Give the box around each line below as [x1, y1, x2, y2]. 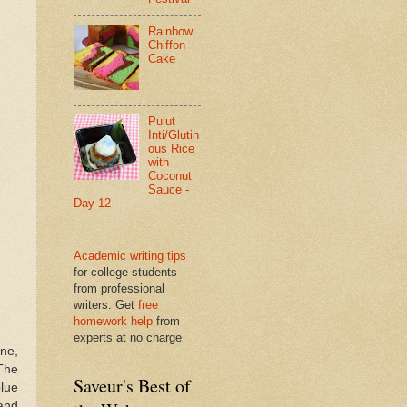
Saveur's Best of [74, 372, 191, 398]
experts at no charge [74, 330, 182, 344]
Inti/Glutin [148, 128, 200, 143]
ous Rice [148, 142, 195, 156]
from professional [74, 281, 164, 295]
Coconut [148, 169, 193, 184]
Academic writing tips [74, 248, 186, 263]
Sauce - [148, 183, 190, 197]
